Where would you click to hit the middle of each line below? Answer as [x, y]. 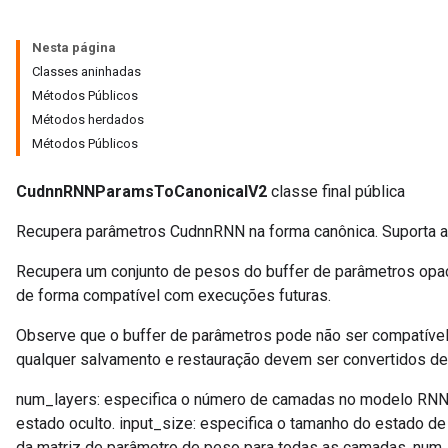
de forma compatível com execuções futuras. [173, 295]
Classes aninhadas [86, 71]
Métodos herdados [88, 119]
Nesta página [74, 47]
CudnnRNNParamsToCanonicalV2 [141, 191]
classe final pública [336, 191]
